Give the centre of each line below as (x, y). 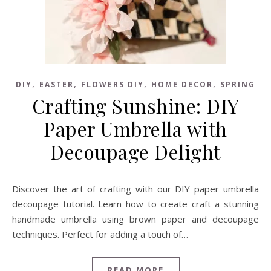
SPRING (238, 84)
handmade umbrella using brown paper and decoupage (135, 219)
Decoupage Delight (135, 152)
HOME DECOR (182, 84)
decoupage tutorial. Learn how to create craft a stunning (135, 204)
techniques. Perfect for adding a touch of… (100, 234)
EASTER (57, 84)
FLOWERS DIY (113, 84)
